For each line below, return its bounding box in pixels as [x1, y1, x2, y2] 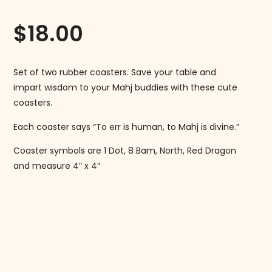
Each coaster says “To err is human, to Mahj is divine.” [13, 120, 240, 133]
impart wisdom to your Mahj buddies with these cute [13, 81, 238, 94]
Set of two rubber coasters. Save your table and [13, 66, 217, 79]
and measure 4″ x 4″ [13, 160, 101, 172]
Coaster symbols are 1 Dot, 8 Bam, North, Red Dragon [13, 144, 237, 157]
